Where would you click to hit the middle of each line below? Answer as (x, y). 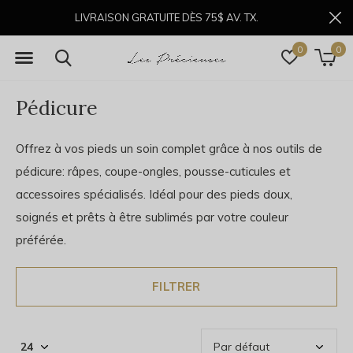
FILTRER (176, 286)
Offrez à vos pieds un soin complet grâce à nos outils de (169, 149)
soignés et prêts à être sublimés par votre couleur (152, 217)
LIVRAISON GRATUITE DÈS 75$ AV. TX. (167, 17)
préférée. (41, 240)
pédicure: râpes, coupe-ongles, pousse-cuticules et (153, 171)
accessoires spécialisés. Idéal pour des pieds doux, (154, 194)
